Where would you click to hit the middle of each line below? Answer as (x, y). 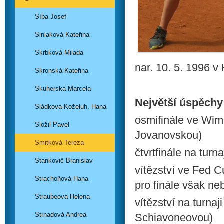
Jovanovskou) (168, 135)
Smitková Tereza (59, 143)
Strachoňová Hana (62, 179)
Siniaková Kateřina (62, 35)
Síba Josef (51, 17)
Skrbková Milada (59, 53)
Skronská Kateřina (62, 71)
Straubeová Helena (62, 197)
